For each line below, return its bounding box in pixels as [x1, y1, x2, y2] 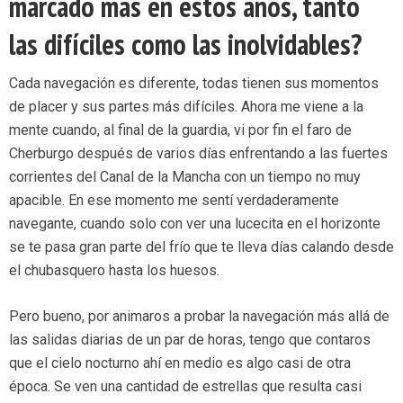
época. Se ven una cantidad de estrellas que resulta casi [9, 378, 362, 396]
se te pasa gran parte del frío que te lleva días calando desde [9, 238, 394, 256]
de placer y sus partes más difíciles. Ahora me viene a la [9, 98, 363, 116]
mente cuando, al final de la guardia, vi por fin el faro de [9, 121, 352, 139]
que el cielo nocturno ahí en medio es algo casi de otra [9, 354, 351, 372]
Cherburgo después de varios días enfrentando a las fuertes [9, 145, 388, 163]
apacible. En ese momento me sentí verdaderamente [9, 192, 339, 210]
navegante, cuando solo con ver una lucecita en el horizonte [9, 215, 381, 233]
